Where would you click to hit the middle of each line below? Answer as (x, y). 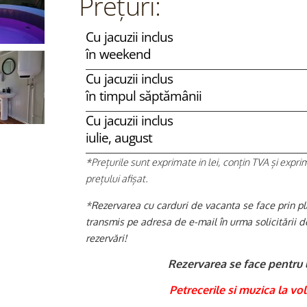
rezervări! (106, 237)
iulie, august (119, 138)
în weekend (118, 54)
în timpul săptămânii (143, 96)
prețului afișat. (116, 179)
